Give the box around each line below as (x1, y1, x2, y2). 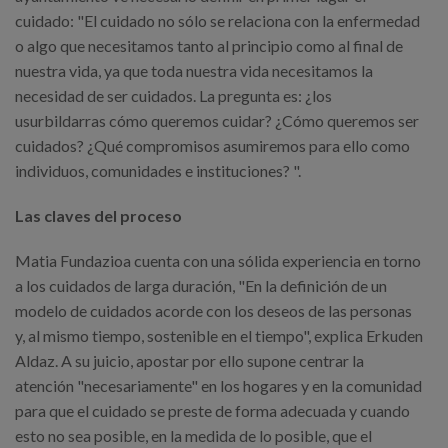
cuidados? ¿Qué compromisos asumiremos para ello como (15, 136, 410, 156)
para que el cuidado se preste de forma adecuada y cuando (15, 401, 410, 421)
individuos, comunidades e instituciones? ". (15, 161, 301, 181)
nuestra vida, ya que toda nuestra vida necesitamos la (15, 61, 373, 81)
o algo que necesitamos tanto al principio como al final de (15, 36, 403, 56)
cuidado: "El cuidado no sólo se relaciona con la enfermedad (15, 11, 420, 31)
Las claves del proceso (15, 206, 182, 226)
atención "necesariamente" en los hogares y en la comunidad (15, 376, 422, 396)
